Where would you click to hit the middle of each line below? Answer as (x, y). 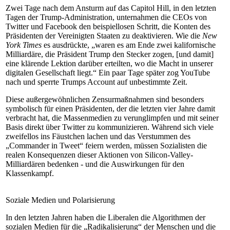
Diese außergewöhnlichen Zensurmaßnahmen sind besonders (105, 99)
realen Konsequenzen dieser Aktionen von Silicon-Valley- (99, 155)
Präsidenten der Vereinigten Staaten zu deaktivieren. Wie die (104, 36)
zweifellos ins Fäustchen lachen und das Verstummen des (98, 136)
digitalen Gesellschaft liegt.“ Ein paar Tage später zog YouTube (108, 73)
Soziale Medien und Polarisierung (60, 200)
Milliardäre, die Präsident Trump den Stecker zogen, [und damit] (110, 54)
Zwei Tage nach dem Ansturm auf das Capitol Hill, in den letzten (111, 8)
